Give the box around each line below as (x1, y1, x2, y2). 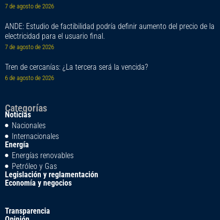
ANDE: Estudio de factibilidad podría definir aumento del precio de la (5, 22, 215, 31)
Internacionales (11, 132, 59, 141)
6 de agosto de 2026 (5, 74, 54, 82)
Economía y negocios (5, 178, 72, 188)
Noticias (5, 110, 31, 120)
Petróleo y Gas (11, 162, 57, 171)
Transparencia (5, 206, 50, 216)
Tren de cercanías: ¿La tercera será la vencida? (5, 62, 148, 72)
